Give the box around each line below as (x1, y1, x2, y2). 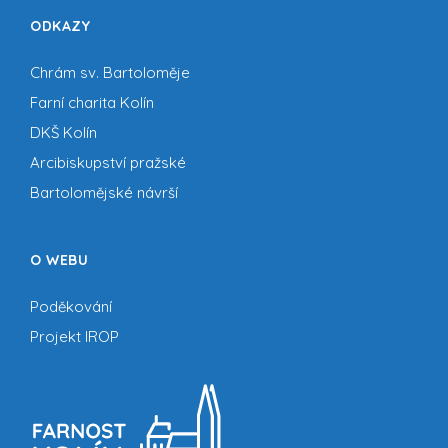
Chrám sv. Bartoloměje (30, 62, 190, 82)
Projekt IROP (30, 326, 119, 346)
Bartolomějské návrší (30, 182, 178, 202)
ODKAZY (30, 16, 90, 35)
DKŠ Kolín (30, 122, 97, 142)
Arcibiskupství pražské (30, 152, 186, 172)
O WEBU (30, 250, 88, 269)
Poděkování (30, 296, 112, 316)
